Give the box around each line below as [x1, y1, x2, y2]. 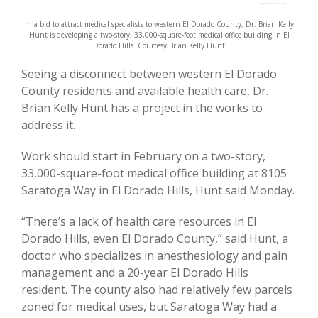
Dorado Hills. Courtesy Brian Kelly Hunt [93, 40, 225, 50]
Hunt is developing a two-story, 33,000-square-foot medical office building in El [28, 29, 290, 40]
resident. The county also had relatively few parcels [21, 281, 292, 297]
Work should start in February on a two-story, [21, 148, 265, 164]
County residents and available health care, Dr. [21, 82, 268, 99]
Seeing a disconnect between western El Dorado [21, 65, 277, 82]
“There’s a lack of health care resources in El [21, 213, 256, 229]
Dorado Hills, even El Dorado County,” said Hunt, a [21, 230, 288, 246]
